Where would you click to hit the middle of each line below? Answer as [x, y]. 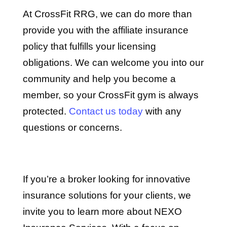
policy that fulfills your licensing [89, 46]
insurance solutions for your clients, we [107, 195]
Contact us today [106, 111]
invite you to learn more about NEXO [102, 212]
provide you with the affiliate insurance [105, 30]
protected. [46, 111]
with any [162, 111]
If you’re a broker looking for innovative [106, 179]
